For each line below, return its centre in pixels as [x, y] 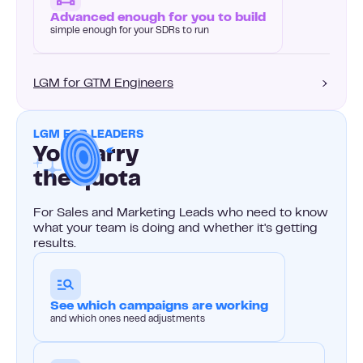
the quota [87, 180]
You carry [86, 156]
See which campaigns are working [159, 306]
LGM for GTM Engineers [103, 83]
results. [55, 243]
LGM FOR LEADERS [88, 135]
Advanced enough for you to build [158, 17]
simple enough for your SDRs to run [130, 30]
